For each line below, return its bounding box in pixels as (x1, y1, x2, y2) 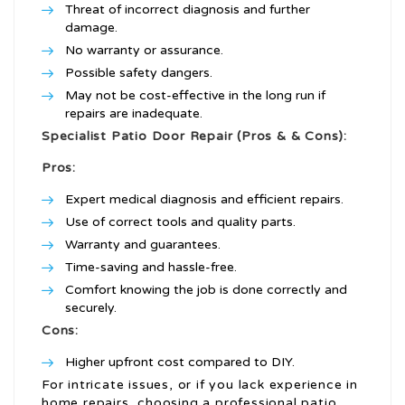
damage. (65, 20, 118, 36)
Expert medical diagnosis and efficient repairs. (65, 192, 344, 208)
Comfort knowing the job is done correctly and (65, 282, 347, 298)
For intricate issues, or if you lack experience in (42, 377, 358, 393)
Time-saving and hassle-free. (65, 259, 237, 276)
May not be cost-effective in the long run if (65, 88, 325, 104)
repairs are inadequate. (65, 106, 202, 122)
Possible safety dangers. (65, 65, 212, 81)
